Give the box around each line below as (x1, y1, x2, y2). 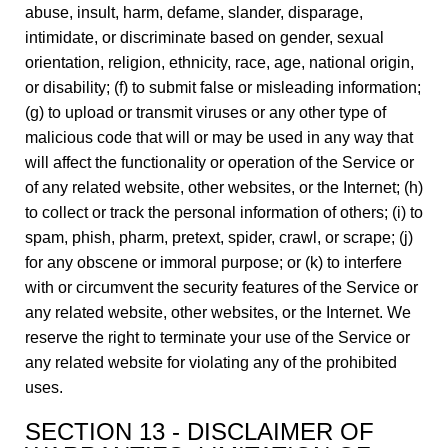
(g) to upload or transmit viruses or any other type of (25, 104, 386, 121)
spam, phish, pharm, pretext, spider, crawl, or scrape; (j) (25, 229, 413, 246)
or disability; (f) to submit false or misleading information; (25, 79, 421, 96)
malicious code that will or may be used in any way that (25, 129, 413, 146)
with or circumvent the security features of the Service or (25, 279, 418, 296)
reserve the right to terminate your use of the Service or (25, 329, 410, 346)
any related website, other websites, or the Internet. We (25, 304, 411, 321)
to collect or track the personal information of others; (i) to (25, 204, 423, 221)
